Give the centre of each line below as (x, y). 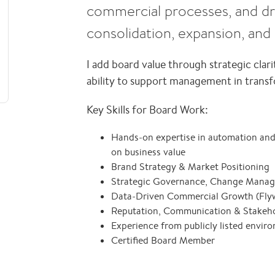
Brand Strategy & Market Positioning (191, 167)
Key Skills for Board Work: (148, 109)
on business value (149, 152)
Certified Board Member (163, 240)
